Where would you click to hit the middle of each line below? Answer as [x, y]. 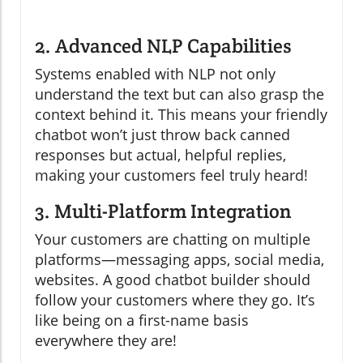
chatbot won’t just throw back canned [162, 135]
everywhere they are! [106, 341]
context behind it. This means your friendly [181, 115]
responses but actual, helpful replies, [160, 155]
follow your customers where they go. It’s [175, 300]
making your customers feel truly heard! [171, 175]
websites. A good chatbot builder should [173, 280]
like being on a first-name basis [142, 320]
